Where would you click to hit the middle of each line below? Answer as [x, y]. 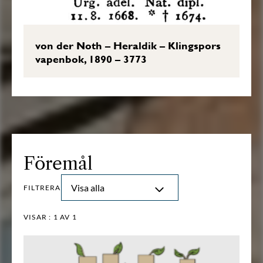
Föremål [58, 164]
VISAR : [38, 217]
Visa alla [87, 188]
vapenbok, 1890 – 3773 [91, 59]
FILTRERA [42, 187]
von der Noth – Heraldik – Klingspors [128, 46]
